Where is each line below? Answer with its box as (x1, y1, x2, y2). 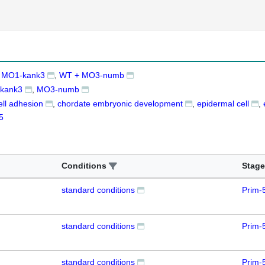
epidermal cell (197, 98, 249, 108)
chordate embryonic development (57, 98, 183, 108)
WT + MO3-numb (59, 70, 124, 80)
